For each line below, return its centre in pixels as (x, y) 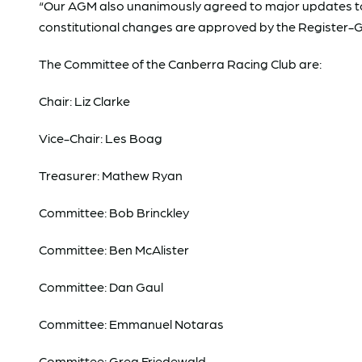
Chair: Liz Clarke (84, 101)
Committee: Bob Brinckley (114, 212)
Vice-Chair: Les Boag (101, 138)
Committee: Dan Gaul (101, 286)
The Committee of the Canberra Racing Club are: (180, 63)
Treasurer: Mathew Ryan (111, 175)
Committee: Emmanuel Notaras (131, 324)
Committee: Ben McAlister (114, 249)
